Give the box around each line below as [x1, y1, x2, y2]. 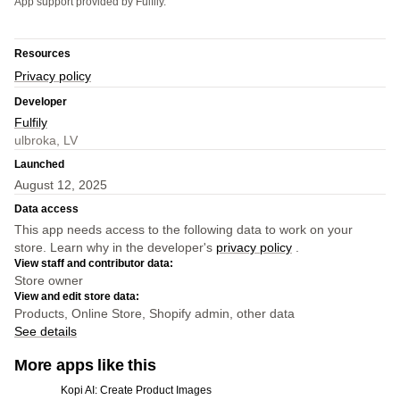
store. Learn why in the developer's [14, 240, 216, 254]
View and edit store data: [14, 290, 139, 303]
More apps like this [14, 356, 156, 374]
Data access [14, 203, 79, 215]
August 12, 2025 [14, 178, 107, 192]
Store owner [14, 273, 83, 287]
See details [14, 324, 77, 338]
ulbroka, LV [14, 133, 78, 147]
